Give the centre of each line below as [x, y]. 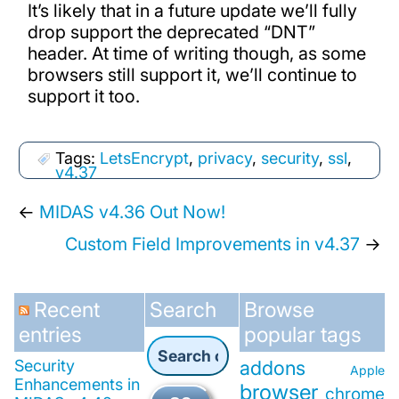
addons [273, 368]
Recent [66, 310]
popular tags [303, 335]
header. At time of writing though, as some [196, 53]
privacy [224, 159]
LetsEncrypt [144, 159]
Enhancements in [77, 385]
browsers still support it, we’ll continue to [192, 74]
